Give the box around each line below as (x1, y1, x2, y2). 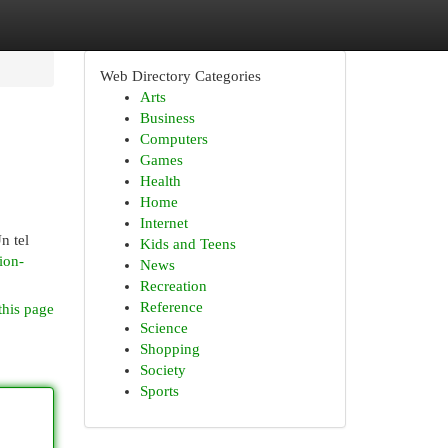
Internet (139, 215, 188, 231)
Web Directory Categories (99, 68, 261, 84)
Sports (139, 383, 179, 399)
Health (139, 173, 181, 189)
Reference (139, 299, 203, 315)
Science (139, 320, 188, 336)
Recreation (139, 278, 207, 294)
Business (139, 110, 195, 126)
